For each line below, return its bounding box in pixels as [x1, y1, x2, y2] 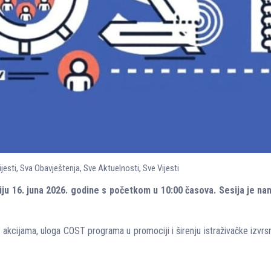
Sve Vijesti [143, 163, 179, 174]
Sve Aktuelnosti [83, 163, 139, 174]
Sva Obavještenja [20, 163, 80, 174]
